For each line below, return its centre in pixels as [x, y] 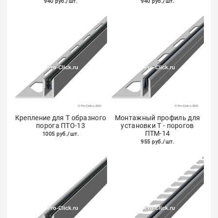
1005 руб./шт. [61, 134]
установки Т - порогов [157, 126]
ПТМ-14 [157, 133]
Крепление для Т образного [61, 118]
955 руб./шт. [157, 142]
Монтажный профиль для [157, 118]
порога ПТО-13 [61, 126]
